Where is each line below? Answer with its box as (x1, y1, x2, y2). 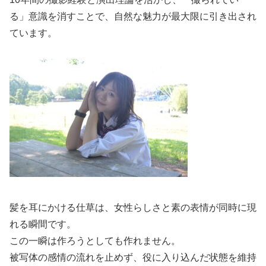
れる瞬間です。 (9, 218, 76, 229)
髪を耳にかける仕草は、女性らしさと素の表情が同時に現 (9, 202, 256, 213)
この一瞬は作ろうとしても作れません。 (9, 235, 180, 246)
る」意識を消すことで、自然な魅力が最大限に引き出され (9, 11, 256, 22)
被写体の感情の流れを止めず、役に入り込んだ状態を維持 (9, 252, 256, 262)
